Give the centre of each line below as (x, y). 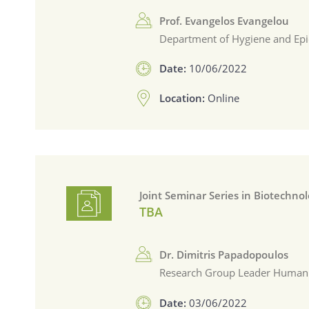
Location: (184, 98)
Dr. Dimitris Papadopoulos (224, 254)
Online (224, 98)
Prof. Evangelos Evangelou (225, 20)
